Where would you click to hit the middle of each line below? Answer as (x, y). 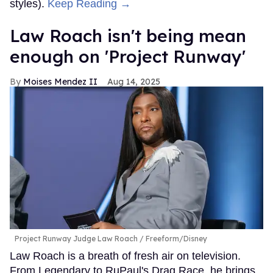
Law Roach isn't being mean (128, 36)
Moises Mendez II (60, 82)
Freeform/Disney (175, 238)
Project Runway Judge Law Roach (76, 238)
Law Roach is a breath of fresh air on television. (125, 256)
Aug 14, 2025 (134, 82)
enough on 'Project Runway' (128, 57)
